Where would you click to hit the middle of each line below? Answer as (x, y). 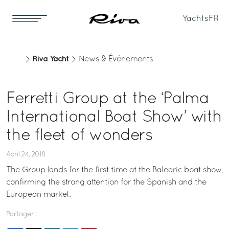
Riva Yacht (51, 59)
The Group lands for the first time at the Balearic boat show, (114, 170)
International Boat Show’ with (114, 118)
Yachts (196, 19)
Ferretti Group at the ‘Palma (108, 99)
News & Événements (116, 59)
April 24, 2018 (26, 155)
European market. (38, 195)
